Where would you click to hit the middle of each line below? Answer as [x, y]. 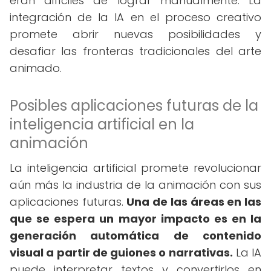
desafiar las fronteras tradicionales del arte [135, 51]
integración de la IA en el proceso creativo [135, 17]
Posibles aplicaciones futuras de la [134, 106]
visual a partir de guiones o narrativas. [121, 253]
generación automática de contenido [135, 236]
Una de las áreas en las [194, 202]
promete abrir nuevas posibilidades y [135, 34]
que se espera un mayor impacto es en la [135, 219]
